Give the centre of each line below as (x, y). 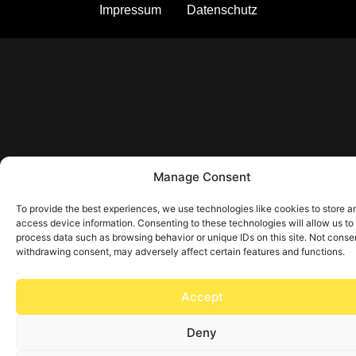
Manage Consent (202, 177)
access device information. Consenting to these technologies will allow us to (185, 223)
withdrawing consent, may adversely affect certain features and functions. (180, 252)
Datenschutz (222, 10)
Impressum (130, 10)
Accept (202, 296)
